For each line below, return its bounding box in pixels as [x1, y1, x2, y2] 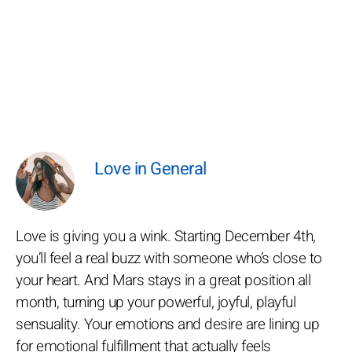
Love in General [94, 156, 207, 181]
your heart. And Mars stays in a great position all [16, 269, 310, 291]
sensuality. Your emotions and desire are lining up [16, 313, 319, 335]
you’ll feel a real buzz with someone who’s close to [16, 247, 322, 269]
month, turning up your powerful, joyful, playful [16, 291, 295, 313]
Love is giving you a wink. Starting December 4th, [16, 225, 316, 247]
